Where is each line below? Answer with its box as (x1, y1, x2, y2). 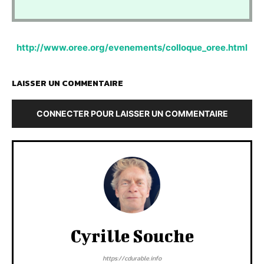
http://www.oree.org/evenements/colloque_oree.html (16, 42, 247, 54)
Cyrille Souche (70, 226, 194, 246)
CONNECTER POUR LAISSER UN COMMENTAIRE (36, 108, 228, 119)
